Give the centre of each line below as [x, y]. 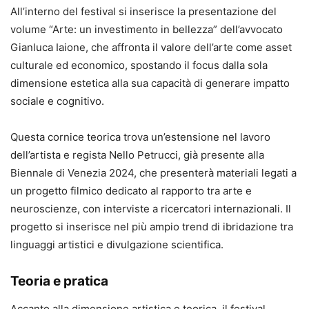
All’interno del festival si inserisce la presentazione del [143, 11]
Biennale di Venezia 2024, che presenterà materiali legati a [153, 172]
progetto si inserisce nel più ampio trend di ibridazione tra [152, 226]
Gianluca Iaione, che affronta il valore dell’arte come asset [151, 47]
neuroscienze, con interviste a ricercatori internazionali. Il [151, 208]
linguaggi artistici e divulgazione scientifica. [117, 244]
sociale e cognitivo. [57, 101]
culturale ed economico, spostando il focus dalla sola [139, 65]
